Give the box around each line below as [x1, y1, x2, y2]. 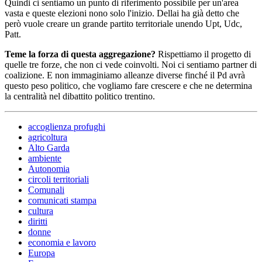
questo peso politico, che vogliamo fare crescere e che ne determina [5, 80, 252, 91]
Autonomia [28, 163, 70, 174]
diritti [28, 216, 47, 226]
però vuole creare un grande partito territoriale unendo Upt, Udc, [5, 18, 242, 29]
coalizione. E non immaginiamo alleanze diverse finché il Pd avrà [5, 70, 245, 80]
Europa [28, 247, 55, 258]
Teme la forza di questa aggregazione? [5, 49, 156, 59]
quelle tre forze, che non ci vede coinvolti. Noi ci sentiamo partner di [5, 59, 257, 70]
